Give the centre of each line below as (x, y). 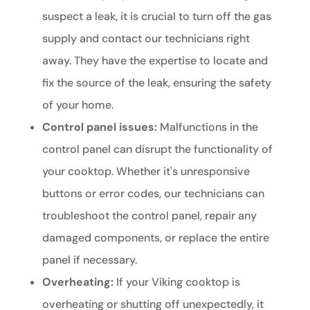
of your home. (77, 105)
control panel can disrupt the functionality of (157, 149)
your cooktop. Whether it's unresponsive (146, 172)
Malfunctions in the (207, 127)
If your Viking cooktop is (176, 282)
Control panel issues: (99, 127)
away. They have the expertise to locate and (155, 61)
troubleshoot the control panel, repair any (149, 216)
